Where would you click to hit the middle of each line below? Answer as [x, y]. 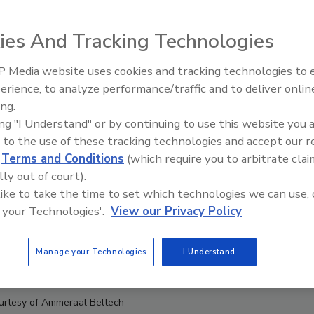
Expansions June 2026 [216, 105]
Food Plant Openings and [223, 89]
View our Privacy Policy [176, 211]
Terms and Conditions [63, 159]
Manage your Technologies [91, 252]
